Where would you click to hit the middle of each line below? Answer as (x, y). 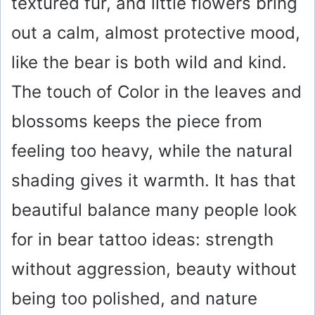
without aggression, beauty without (154, 269)
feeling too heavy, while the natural (152, 150)
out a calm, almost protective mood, (156, 32)
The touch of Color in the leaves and (156, 91)
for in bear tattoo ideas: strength (142, 239)
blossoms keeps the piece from (137, 121)
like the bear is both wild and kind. (149, 62)
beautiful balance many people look (154, 210)
